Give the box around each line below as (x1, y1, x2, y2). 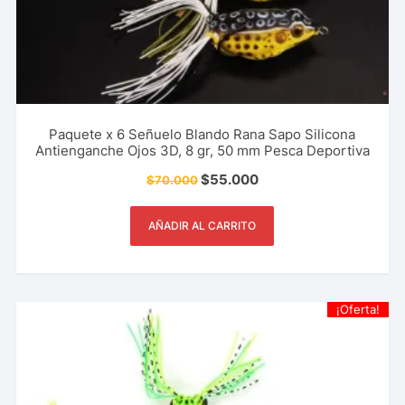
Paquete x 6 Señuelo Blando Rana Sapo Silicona (49, 126, 356, 144)
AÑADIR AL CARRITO (148, 219, 257, 233)
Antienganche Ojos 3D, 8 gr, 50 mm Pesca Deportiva (34, 142, 370, 160)
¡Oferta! (335, 302, 380, 317)
